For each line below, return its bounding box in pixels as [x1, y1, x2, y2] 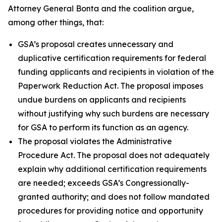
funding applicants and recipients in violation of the [18, 67, 214, 77]
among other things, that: [8, 17, 104, 27]
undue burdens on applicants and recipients [18, 95, 186, 105]
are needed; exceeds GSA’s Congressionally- [18, 178, 189, 188]
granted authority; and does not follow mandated [18, 192, 210, 202]
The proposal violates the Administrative [18, 136, 172, 146]
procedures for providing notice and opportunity [18, 206, 203, 216]
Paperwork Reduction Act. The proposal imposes [18, 81, 203, 91]
